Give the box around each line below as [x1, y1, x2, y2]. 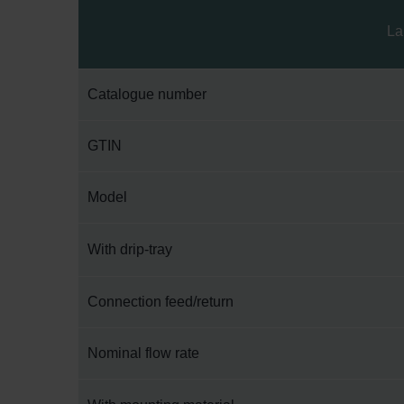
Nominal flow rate [87, 345, 199, 361]
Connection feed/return [87, 294, 234, 309]
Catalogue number [87, 87, 207, 102]
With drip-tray [87, 242, 172, 257]
